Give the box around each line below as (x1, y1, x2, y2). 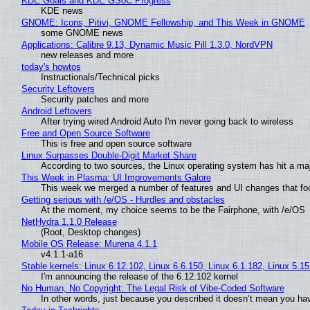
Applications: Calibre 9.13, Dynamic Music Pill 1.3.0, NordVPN (21, 39, 273, 51)
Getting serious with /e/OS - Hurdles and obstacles (21, 194, 225, 206)
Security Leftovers (21, 84, 95, 95)
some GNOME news (40, 28, 123, 39)
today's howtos (21, 62, 81, 73)
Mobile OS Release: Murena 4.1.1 (21, 239, 157, 250)
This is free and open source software (40, 138, 192, 149)
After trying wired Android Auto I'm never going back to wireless (40, 116, 293, 127)
